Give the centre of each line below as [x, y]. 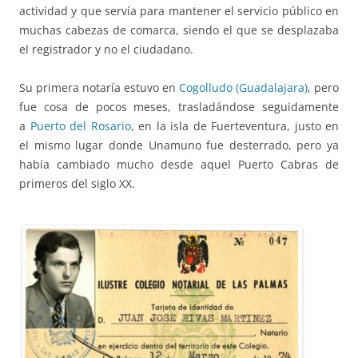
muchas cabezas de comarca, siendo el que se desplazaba [179, 30]
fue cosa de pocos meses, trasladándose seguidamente [179, 106]
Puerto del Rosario [80, 125]
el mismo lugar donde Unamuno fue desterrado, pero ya [179, 145]
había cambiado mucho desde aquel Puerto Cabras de [179, 164]
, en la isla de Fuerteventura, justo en [235, 125]
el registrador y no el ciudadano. [106, 49]
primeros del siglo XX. [77, 183]
